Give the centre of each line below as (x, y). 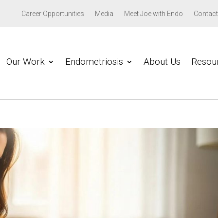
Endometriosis (94, 61)
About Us (162, 61)
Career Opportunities (53, 14)
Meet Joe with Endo (153, 14)
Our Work (26, 61)
